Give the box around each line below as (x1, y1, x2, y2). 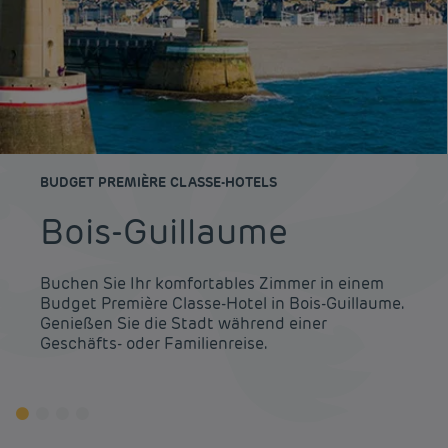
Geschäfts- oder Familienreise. (40, 333, 267, 354)
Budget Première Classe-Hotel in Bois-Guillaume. (40, 293, 402, 314)
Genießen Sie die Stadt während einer (40, 313, 327, 334)
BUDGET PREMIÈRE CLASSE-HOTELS (40, 174, 277, 191)
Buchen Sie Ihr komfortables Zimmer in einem (40, 273, 384, 294)
